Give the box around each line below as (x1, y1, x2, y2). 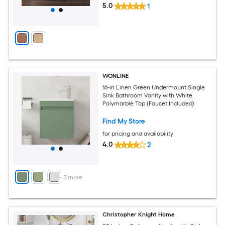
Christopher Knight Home (102, 211, 175, 218)
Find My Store (102, 117, 146, 126)
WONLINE (102, 72, 129, 79)
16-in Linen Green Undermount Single (102, 83, 205, 91)
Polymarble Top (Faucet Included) (102, 99, 195, 107)
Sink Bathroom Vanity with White (102, 91, 193, 99)
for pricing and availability (102, 130, 174, 137)
